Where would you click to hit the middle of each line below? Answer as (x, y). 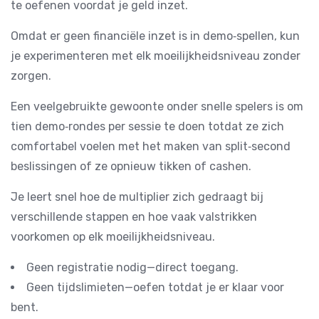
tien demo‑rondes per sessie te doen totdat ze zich (147, 126)
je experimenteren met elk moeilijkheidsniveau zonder (156, 56)
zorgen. (31, 76)
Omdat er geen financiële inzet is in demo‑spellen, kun (155, 36)
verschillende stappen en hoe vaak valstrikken (134, 217)
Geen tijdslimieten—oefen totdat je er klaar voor (155, 287)
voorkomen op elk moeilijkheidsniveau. (113, 237)
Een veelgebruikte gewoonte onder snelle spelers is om (157, 106)
